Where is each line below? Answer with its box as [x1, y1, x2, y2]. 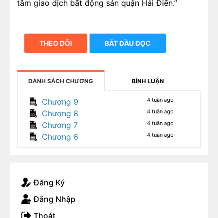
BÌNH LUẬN [132, 77, 164, 85]
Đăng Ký [34, 178, 65, 187]
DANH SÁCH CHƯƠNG [28, 77, 93, 85]
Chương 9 [42, 97, 78, 107]
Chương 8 [42, 109, 78, 118]
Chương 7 [42, 120, 78, 130]
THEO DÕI [39, 39, 72, 47]
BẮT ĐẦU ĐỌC [105, 39, 151, 47]
